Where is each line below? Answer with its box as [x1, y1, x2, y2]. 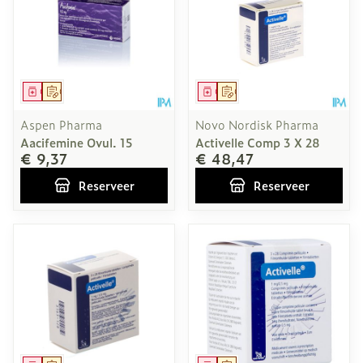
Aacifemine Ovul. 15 [20, 134, 133, 151]
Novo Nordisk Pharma [195, 116, 318, 133]
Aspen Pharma [20, 116, 102, 133]
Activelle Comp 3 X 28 [195, 134, 320, 151]
